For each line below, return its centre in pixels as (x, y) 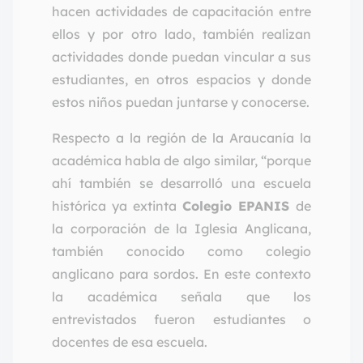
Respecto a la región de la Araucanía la (181, 138)
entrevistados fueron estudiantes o (181, 320)
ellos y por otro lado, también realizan (181, 34)
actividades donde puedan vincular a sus (181, 57)
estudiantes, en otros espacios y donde (181, 80)
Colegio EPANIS (239, 206)
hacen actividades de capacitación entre (181, 12)
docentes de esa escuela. (130, 342)
